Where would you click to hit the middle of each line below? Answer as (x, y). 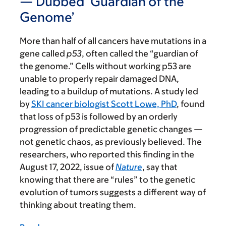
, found (191, 104)
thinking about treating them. (78, 205)
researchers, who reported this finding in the (107, 155)
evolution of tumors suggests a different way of (113, 192)
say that (162, 167)
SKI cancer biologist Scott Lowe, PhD (104, 104)
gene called (43, 54)
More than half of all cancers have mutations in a (113, 41)
